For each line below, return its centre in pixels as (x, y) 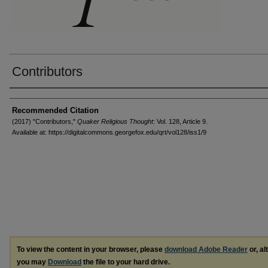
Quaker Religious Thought (115, 121)
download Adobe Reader (206, 249)
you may (32, 262)
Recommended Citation (55, 110)
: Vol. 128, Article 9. (180, 121)
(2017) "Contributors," (45, 121)
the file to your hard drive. (126, 262)
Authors (30, 98)
